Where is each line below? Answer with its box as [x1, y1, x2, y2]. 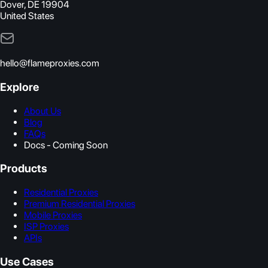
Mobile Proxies [24, 209, 82, 221]
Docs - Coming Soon [24, 139, 108, 151]
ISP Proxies [24, 221, 69, 233]
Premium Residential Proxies [24, 198, 135, 210]
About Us [24, 105, 61, 117]
